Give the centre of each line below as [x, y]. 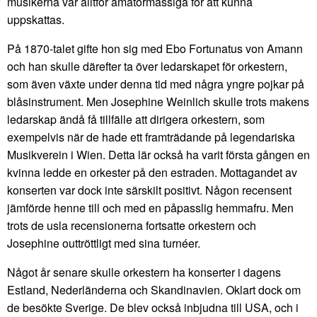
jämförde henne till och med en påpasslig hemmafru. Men [150, 207]
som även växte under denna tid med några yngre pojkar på [156, 83]
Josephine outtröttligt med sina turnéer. [104, 243]
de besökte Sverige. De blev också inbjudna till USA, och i [153, 307]
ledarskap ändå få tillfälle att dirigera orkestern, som [136, 119]
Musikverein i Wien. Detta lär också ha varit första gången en [158, 154]
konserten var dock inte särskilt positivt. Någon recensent [149, 190]
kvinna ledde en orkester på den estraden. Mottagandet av [152, 172]
